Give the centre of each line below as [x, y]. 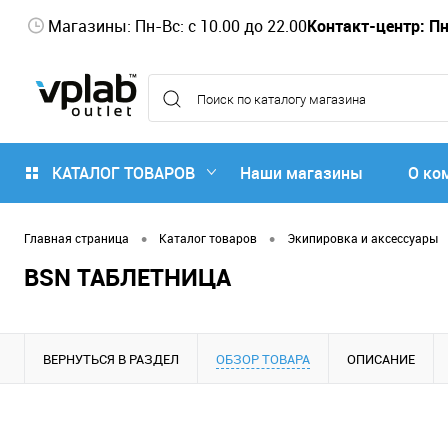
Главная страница [76, 238]
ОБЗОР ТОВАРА [263, 358]
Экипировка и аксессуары [362, 238]
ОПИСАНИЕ [381, 358]
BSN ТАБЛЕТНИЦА [127, 276]
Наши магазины [301, 173]
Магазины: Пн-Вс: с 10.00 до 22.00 [177, 25]
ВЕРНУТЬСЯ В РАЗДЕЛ [111, 358]
